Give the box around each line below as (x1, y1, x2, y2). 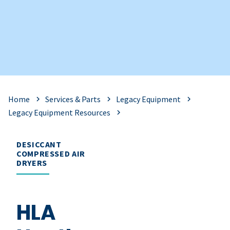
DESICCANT (16, 139, 62, 150)
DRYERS (16, 158, 47, 168)
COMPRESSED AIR (16, 148, 85, 159)
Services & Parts (45, 93, 101, 104)
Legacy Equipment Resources (8, 107, 110, 118)
